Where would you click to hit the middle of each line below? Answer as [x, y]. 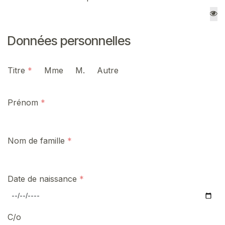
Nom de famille [36, 140]
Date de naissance [42, 179]
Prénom [23, 102]
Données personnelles [69, 40]
